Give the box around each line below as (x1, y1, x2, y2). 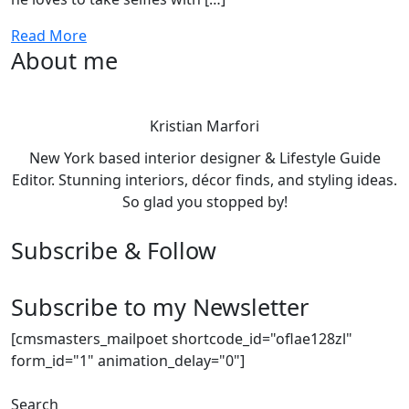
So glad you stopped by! (121, 192, 288, 212)
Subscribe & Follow (11, 235, 216, 266)
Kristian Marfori (150, 116, 259, 136)
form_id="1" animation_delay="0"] (11, 351, 245, 371)
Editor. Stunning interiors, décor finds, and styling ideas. (12, 170, 397, 190)
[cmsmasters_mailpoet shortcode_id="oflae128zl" (11, 329, 352, 349)
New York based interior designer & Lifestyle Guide (28, 148, 381, 168)
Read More (11, 26, 87, 46)
